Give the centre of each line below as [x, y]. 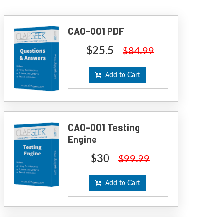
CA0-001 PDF [96, 31]
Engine [83, 139]
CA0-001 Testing [104, 127]
